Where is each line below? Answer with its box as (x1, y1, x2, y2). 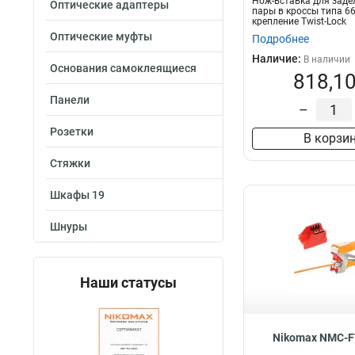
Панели (50, 94, 90, 106)
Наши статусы (80, 274, 177, 291)
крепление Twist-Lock (252, 16, 346, 27)
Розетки (50, 125, 94, 138)
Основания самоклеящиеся (50, 62, 197, 74)
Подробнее (252, 32, 309, 45)
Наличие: (252, 52, 303, 65)
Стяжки (50, 157, 90, 170)
